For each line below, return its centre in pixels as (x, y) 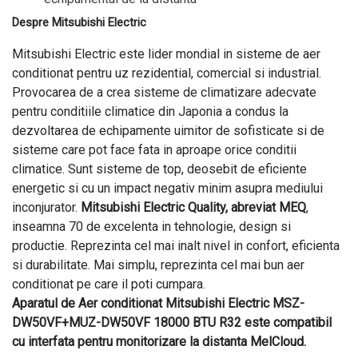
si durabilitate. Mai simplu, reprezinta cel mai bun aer (158, 265)
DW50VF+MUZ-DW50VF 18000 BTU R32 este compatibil (172, 322)
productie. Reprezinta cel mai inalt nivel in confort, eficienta (176, 246)
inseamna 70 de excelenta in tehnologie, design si (151, 227)
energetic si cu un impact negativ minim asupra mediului (167, 188)
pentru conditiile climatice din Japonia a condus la (150, 111)
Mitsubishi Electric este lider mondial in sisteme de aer (166, 54)
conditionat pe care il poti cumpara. (109, 284)
